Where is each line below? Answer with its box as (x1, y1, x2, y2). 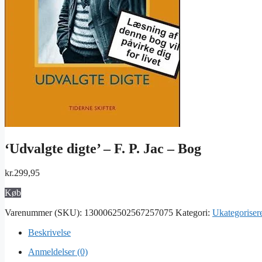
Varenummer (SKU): (5, 208, 84, 218)
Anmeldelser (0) (28, 247, 88, 257)
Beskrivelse (28, 227, 71, 238)
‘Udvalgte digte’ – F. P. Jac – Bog (5, 140, 201, 156)
